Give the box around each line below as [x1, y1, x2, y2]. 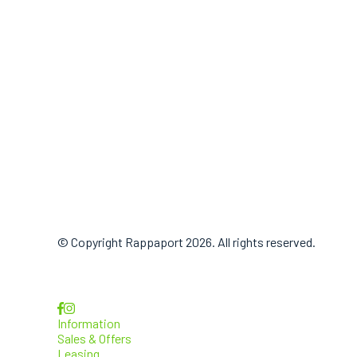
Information [57, 315, 120, 331]
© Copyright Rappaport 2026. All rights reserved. [57, 233, 316, 249]
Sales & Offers [57, 330, 131, 346]
